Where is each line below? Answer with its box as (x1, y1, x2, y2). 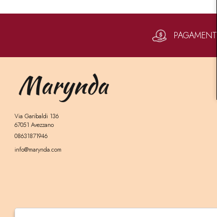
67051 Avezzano (15, 121, 54, 129)
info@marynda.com (15, 145, 62, 154)
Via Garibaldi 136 (15, 112, 59, 121)
